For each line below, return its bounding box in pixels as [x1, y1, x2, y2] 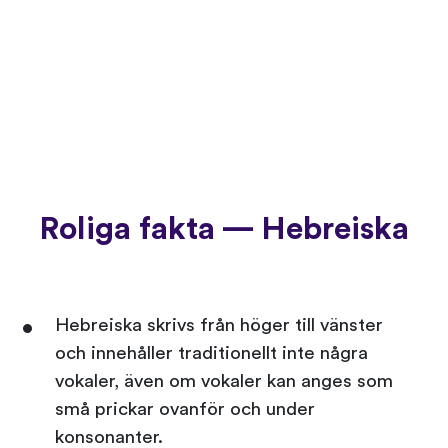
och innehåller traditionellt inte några [55, 343, 368, 363]
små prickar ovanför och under [55, 399, 315, 419]
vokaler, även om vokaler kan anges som [55, 371, 393, 391]
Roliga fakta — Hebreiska [39, 212, 409, 245]
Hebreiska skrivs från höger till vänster [55, 315, 383, 335]
